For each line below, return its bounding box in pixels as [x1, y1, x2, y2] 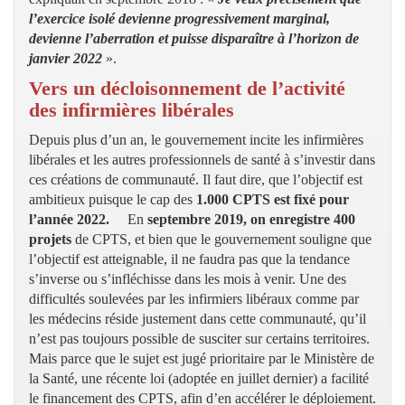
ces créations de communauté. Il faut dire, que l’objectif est [29, 171, 363, 187]
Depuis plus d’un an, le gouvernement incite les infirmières [29, 131, 363, 147]
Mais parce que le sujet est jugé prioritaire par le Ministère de [29, 350, 374, 366]
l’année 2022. [29, 211, 109, 227]
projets [29, 231, 71, 247]
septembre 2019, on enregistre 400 [147, 211, 355, 227]
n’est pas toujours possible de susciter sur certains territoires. [29, 330, 370, 346]
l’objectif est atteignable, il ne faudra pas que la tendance [29, 250, 350, 267]
